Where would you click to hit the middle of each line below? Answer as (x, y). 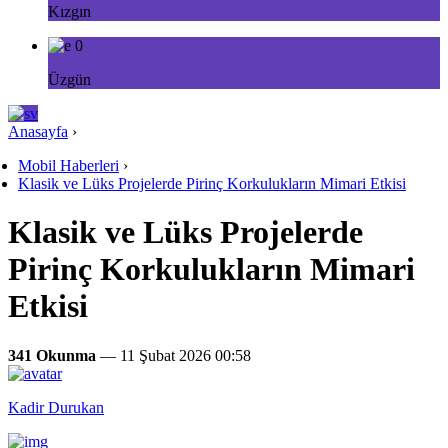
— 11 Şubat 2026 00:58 (173, 355)
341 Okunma (52, 355)
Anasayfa (38, 131)
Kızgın (69, 11)
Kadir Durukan (56, 407)
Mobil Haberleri (68, 165)
